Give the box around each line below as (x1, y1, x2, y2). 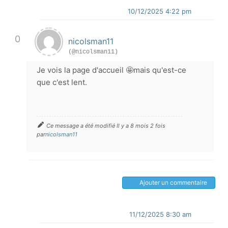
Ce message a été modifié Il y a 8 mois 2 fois (46, 122, 165, 129)
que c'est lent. (37, 77, 87, 87)
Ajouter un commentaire (139, 179, 207, 186)
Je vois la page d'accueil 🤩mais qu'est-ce (37, 65, 186, 75)
